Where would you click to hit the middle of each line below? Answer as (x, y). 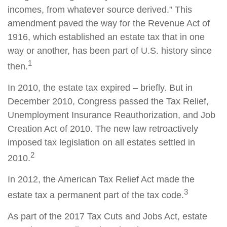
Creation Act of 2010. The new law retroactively (103, 129)
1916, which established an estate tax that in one (106, 37)
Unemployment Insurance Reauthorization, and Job (111, 115)
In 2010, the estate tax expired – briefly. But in (100, 88)
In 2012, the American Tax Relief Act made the (101, 179)
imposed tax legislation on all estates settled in (101, 142)
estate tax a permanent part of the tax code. (96, 195)
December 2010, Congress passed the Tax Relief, (108, 101)
